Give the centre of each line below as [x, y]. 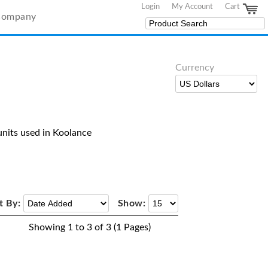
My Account [192, 7]
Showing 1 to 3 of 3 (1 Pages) [89, 227]
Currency [195, 68]
